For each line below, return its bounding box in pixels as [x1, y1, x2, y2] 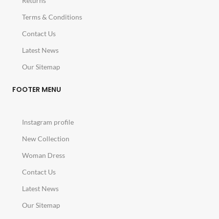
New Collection [22, 134, 69, 143]
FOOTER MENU [12, 84, 61, 94]
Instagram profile [22, 117, 74, 126]
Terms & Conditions [22, 12, 82, 21]
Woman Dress [22, 151, 65, 159]
